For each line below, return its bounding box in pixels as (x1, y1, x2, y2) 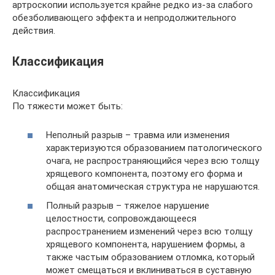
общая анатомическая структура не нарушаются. (46, 180, 260, 192)
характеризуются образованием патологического (46, 142, 262, 153)
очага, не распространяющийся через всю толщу (46, 155, 259, 166)
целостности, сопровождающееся (46, 213, 196, 224)
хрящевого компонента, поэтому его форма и (46, 168, 242, 179)
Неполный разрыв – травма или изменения (46, 129, 230, 141)
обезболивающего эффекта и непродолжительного (12, 12, 236, 23)
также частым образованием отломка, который (46, 252, 255, 263)
